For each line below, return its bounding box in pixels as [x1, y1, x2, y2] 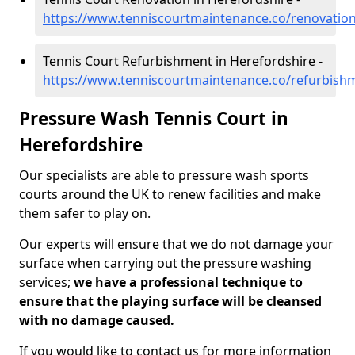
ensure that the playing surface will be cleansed [19, 292, 322, 310]
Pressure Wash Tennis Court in [19, 106, 288, 131]
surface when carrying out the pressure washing [19, 254, 311, 272]
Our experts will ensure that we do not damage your [19, 235, 334, 253]
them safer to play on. [19, 204, 151, 222]
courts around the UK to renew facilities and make [19, 185, 321, 203]
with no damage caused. [19, 311, 174, 329]
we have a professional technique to [74, 273, 303, 291]
